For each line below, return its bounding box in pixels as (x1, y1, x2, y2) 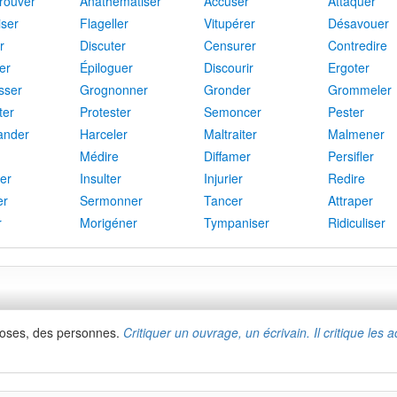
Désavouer (328, 14, 389, 32)
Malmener (328, 125, 385, 143)
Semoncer (204, 103, 261, 121)
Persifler (328, 147, 374, 165)
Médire (80, 147, 119, 165)
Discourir (204, 58, 253, 76)
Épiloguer (80, 58, 133, 76)
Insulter (80, 169, 121, 187)
